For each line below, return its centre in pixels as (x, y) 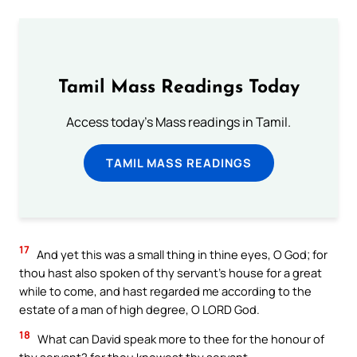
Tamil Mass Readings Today (178, 88)
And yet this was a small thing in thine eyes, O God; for (181, 254)
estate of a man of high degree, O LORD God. (139, 309)
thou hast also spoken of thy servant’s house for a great (171, 272)
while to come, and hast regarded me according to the (165, 290)
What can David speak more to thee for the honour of (180, 339)
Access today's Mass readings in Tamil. (178, 122)
